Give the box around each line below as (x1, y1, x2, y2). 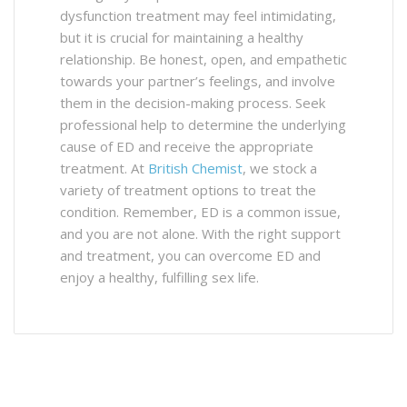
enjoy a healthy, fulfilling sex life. (60, 267, 259, 286)
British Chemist (148, 158, 243, 177)
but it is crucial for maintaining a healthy (60, 27, 303, 46)
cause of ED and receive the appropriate (60, 136, 313, 155)
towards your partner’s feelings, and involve (60, 71, 335, 90)
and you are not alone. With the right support (60, 223, 341, 243)
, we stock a (243, 158, 317, 177)
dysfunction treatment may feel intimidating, (60, 5, 336, 25)
